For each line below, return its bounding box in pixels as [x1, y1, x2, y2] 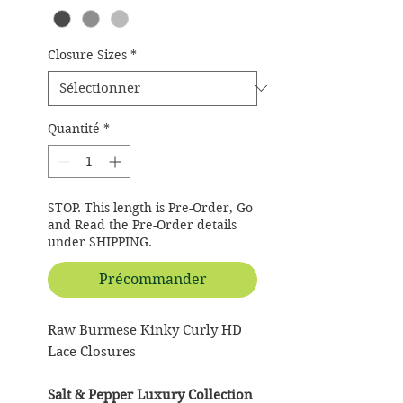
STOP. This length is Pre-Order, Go [48, 199, 253, 216]
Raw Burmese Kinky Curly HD [48, 321, 242, 338]
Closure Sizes [48, 46, 127, 63]
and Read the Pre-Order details [48, 216, 237, 233]
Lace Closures [48, 343, 136, 360]
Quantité [48, 120, 100, 137]
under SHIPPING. [48, 233, 152, 250]
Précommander [98, 270, 207, 288]
